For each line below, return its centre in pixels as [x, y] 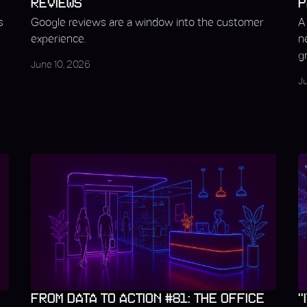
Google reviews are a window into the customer [147, 23]
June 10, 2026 [60, 65]
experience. [58, 39]
